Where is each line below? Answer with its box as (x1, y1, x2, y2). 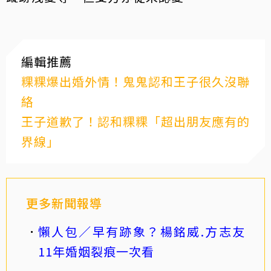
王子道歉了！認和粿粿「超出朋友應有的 (21, 112, 250, 130)
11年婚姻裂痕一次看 (38, 242, 154, 260)
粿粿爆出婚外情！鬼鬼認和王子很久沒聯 (21, 72, 250, 90)
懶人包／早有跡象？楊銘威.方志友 (38, 222, 245, 240)
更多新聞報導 (26, 194, 102, 212)
